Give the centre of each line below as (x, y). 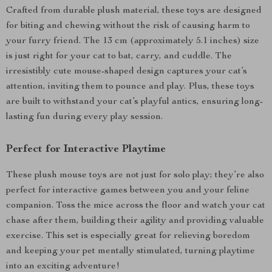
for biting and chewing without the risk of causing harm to (128, 26)
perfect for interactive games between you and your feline (128, 191)
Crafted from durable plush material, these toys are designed (134, 11)
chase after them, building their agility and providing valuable (135, 221)
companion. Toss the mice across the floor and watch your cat (136, 206)
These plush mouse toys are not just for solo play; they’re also (135, 175)
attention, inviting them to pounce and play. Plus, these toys (130, 87)
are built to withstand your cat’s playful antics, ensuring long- (134, 102)
